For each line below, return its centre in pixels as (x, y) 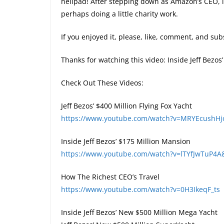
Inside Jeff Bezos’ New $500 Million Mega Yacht (139, 212)
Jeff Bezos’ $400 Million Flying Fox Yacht (126, 106)
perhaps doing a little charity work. (119, 14)
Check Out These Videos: (102, 83)
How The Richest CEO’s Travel (110, 177)
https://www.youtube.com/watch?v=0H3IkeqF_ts (140, 189)
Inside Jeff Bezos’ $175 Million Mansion (126, 141)
